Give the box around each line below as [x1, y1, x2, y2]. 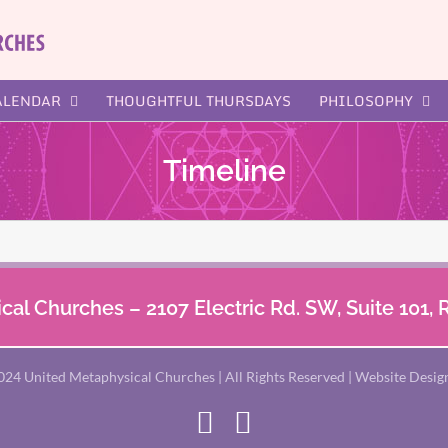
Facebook [213, 404, 329, 438]
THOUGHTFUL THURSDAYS [106, 89, 291, 113]
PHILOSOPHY [319, 89, 413, 113]
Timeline [162, 152, 286, 188]
